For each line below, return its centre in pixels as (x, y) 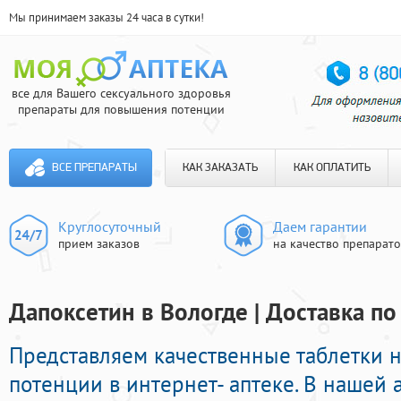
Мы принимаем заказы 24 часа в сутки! (107, 17)
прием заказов (99, 243)
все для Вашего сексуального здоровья (121, 93)
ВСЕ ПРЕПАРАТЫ (94, 168)
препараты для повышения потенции (121, 109)
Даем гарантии (320, 226)
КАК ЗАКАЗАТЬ (220, 168)
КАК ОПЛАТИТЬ (332, 168)
